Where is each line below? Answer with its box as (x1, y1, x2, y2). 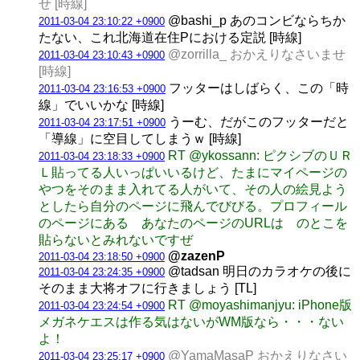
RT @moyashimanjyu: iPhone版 (168, 297, 352, 312)
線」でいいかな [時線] (39, 97, 164, 112)
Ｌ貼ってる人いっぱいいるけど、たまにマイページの (39, 165, 347, 179)
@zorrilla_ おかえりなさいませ (168, 47, 346, 61)
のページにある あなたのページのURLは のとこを (39, 215, 348, 230)
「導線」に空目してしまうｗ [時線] (39, 131, 241, 145)
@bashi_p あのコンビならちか (165, 13, 346, 27)
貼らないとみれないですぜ (39, 232, 193, 247)
